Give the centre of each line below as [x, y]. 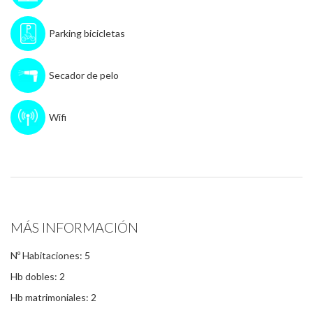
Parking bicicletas [87, 33]
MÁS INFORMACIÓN [74, 227]
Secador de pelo [84, 75]
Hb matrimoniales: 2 [53, 297]
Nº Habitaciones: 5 [50, 255]
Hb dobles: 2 [38, 276]
